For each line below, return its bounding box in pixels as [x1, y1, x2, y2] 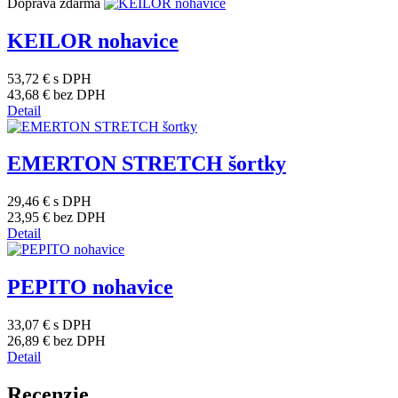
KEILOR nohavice [7, 28, 179, 52]
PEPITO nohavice [7, 275, 173, 299]
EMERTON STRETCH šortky [7, 152, 286, 176]
